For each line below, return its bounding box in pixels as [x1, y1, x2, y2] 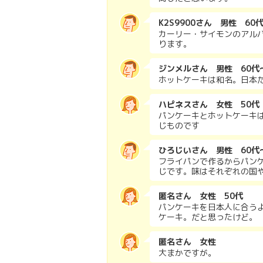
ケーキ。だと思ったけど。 [159, 211, 257, 222]
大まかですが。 [159, 247, 216, 258]
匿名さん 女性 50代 [159, 190, 243, 201]
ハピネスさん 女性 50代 [159, 99, 259, 110]
